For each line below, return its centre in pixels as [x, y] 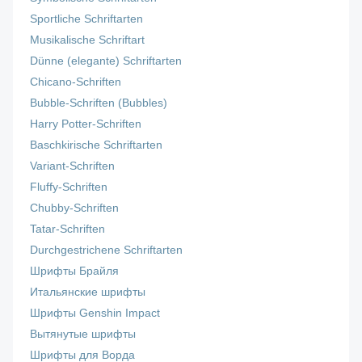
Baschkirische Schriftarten [97, 145]
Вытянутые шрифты [83, 335]
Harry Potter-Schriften [86, 124]
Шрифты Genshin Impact [95, 314]
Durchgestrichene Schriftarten [107, 250]
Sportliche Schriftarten [87, 19]
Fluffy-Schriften [69, 187]
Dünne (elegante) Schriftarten [106, 61]
